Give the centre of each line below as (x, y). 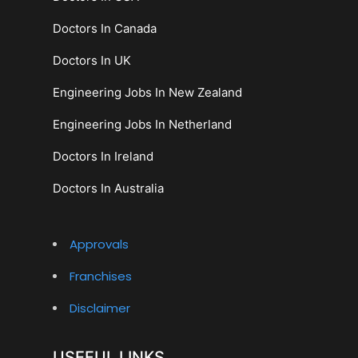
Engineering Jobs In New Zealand (147, 92)
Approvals (99, 244)
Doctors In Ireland (103, 156)
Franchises (100, 276)
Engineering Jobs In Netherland (142, 124)
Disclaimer (99, 308)
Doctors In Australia (108, 188)
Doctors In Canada (104, 28)
